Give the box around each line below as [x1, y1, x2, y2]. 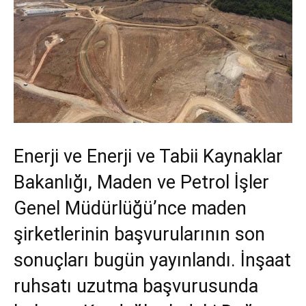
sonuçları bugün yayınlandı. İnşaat [14, 249, 291, 272]
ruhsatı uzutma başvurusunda [14, 275, 258, 298]
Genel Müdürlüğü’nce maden [14, 197, 247, 220]
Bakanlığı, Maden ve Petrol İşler [14, 171, 269, 194]
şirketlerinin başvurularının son [14, 223, 265, 246]
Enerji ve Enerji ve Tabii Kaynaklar [14, 145, 283, 168]
